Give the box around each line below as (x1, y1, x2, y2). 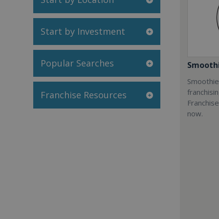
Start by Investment (41, 25, 125, 37)
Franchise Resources (41, 89, 127, 101)
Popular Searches (41, 57, 114, 69)
